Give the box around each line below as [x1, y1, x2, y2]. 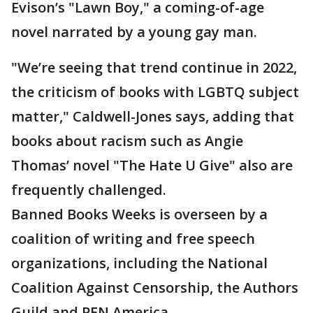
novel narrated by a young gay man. [11, 22, 257, 41]
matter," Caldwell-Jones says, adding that [11, 107, 294, 126]
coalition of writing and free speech [11, 229, 255, 248]
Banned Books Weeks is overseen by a [11, 205, 268, 224]
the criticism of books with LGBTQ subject [11, 82, 299, 101]
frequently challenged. [11, 180, 166, 199]
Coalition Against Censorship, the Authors [11, 278, 298, 297]
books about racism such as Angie [11, 131, 243, 150]
